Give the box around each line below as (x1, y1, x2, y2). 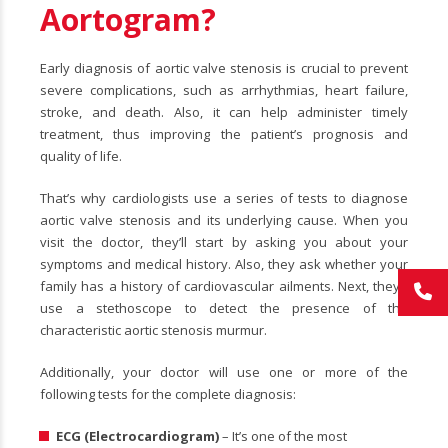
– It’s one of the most (221, 427, 347, 446)
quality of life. (40, 147, 122, 166)
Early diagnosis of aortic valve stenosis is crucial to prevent (40, 59, 408, 78)
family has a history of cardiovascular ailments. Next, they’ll (40, 277, 408, 296)
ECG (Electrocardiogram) (55, 427, 222, 446)
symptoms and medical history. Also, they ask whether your (40, 255, 408, 274)
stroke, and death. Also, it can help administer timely (40, 103, 408, 122)
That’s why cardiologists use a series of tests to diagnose (40, 189, 408, 208)
